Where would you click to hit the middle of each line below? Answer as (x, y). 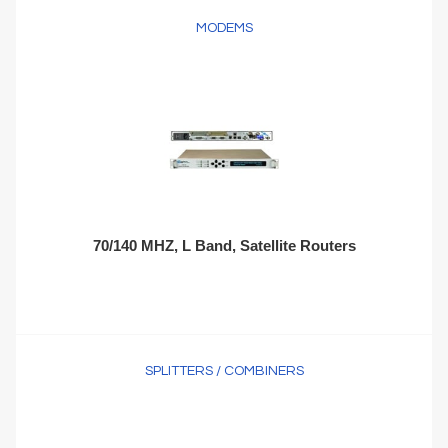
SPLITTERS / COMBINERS (224, 371)
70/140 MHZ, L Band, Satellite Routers (224, 245)
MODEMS (224, 28)
